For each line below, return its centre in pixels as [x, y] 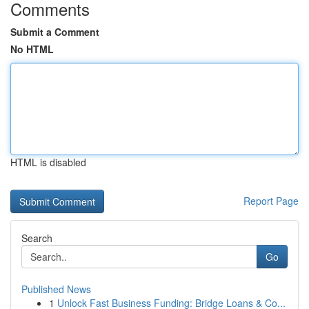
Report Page [271, 201]
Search [37, 238]
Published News [56, 289]
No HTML [32, 49]
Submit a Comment [55, 32]
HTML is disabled [48, 162]
